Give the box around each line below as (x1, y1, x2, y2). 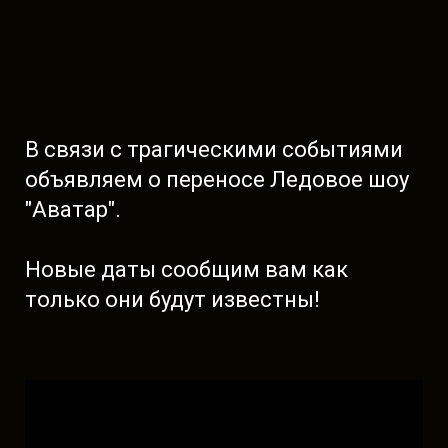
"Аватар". (25, 197, 126, 222)
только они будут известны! (25, 287, 320, 312)
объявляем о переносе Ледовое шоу (25, 167, 409, 192)
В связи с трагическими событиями (25, 137, 403, 162)
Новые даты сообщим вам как (25, 257, 348, 282)
